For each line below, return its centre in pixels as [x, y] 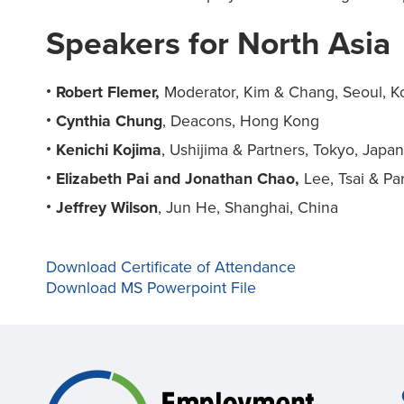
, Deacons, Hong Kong [241, 122]
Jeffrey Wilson [107, 207]
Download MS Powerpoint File [151, 288]
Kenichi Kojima [109, 151]
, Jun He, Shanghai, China [248, 207]
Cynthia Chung [110, 122]
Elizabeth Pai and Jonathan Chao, [178, 179]
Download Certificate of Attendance [170, 267]
